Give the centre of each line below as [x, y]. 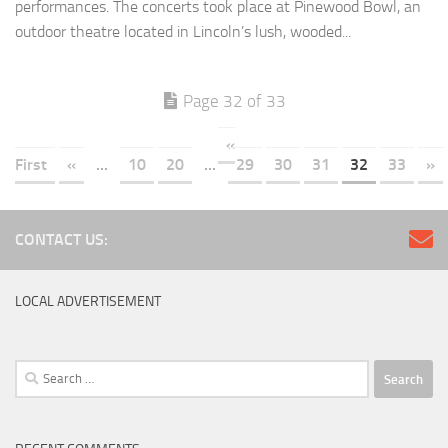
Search [35, 371]
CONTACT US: [61, 240]
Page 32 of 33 [234, 101]
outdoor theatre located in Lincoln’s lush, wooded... [183, 32]
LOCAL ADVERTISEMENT [88, 302]
